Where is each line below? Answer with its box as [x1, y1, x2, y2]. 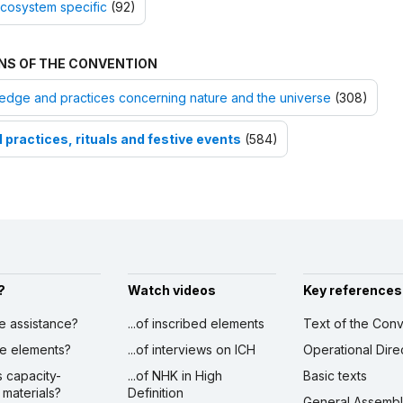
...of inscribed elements [127, 316, 264, 332]
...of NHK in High [127, 368, 222, 384]
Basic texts [302, 368, 367, 384]
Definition [127, 385, 184, 401]
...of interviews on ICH [127, 342, 255, 358]
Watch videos [127, 282, 216, 299]
